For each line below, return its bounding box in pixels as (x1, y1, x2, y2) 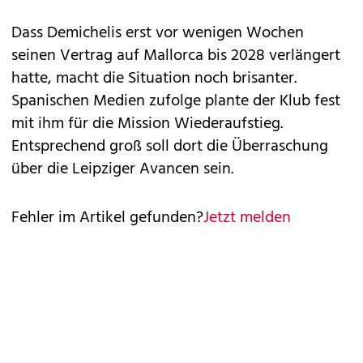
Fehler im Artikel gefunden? (11, 205, 203, 232)
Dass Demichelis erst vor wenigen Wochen (11, 20, 304, 47)
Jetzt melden (203, 205, 291, 232)
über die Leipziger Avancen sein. (11, 156, 233, 183)
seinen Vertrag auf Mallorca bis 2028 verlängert (11, 43, 340, 70)
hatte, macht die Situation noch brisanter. (11, 66, 297, 92)
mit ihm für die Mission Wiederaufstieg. (11, 111, 283, 138)
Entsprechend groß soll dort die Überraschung (11, 134, 328, 160)
